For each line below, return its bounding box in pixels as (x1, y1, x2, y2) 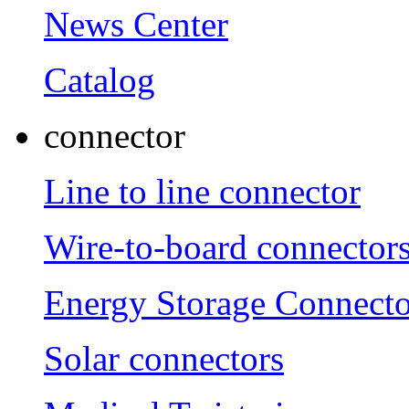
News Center (44, 4, 228, 44)
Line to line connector (44, 171, 361, 211)
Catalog (44, 59, 155, 100)
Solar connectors (44, 338, 284, 378)
